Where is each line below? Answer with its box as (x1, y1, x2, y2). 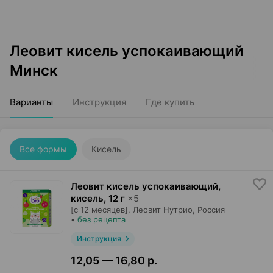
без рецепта (77, 214, 126, 224)
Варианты (10, 96, 53, 108)
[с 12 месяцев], (71, 205, 130, 214)
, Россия (193, 205, 225, 214)
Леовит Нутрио (133, 205, 193, 214)
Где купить (146, 96, 194, 108)
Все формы (19, 144, 67, 154)
